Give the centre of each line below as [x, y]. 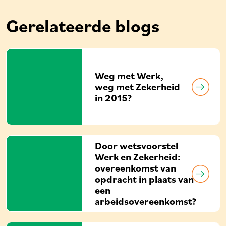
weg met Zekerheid [137, 87]
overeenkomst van [135, 168]
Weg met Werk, [129, 76]
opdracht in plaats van [144, 179]
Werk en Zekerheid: [138, 157]
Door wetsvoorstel [136, 146]
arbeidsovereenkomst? [146, 201]
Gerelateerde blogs [83, 25]
